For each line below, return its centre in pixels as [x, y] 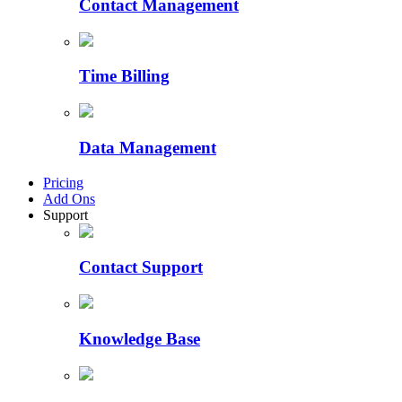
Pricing [63, 182]
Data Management [148, 147]
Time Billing [124, 76]
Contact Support [141, 267]
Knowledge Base [140, 338]
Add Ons [69, 198]
